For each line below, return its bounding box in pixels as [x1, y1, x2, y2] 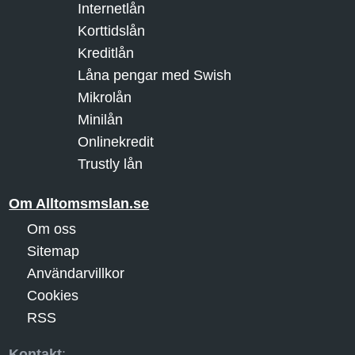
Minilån [77, 111, 123, 128]
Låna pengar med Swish [77, 67, 231, 83]
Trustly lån [77, 155, 143, 172]
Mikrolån [77, 89, 132, 105]
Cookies [26, 287, 78, 303]
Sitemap [26, 242, 79, 259]
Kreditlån [77, 44, 134, 61]
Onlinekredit [77, 133, 154, 150]
